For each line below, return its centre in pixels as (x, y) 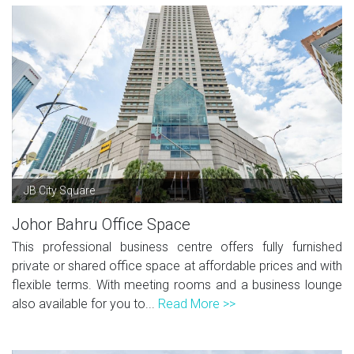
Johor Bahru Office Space (101, 224)
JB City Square (59, 190)
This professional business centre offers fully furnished (177, 247)
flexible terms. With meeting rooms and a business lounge (177, 284)
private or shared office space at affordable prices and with (177, 265)
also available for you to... (85, 303)
